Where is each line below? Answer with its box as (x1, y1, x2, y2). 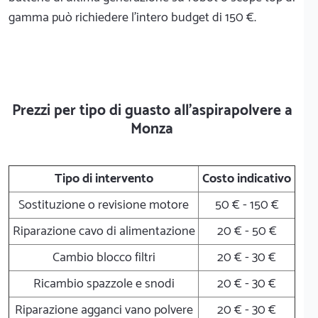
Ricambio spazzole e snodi (33, 273, 175, 295)
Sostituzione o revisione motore (18, 194, 189, 216)
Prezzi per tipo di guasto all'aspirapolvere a (11, 98, 292, 123)
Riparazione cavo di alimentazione (12, 220, 195, 242)
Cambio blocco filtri (52, 246, 155, 268)
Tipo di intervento (54, 168, 153, 190)
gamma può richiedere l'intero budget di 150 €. (9, 6, 256, 28)
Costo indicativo (202, 168, 291, 190)
